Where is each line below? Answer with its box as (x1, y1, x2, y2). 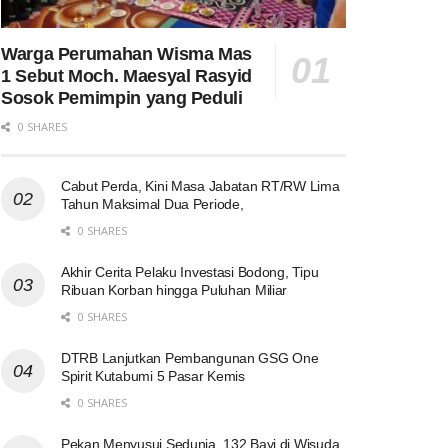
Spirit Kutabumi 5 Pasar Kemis (61, 367, 245, 384)
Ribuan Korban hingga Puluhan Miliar (61, 281, 288, 298)
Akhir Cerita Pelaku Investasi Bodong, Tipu (61, 263, 319, 280)
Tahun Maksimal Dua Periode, (61, 195, 244, 212)
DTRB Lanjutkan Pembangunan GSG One (61, 349, 319, 366)
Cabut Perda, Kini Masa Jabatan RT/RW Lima (61, 177, 340, 194)
